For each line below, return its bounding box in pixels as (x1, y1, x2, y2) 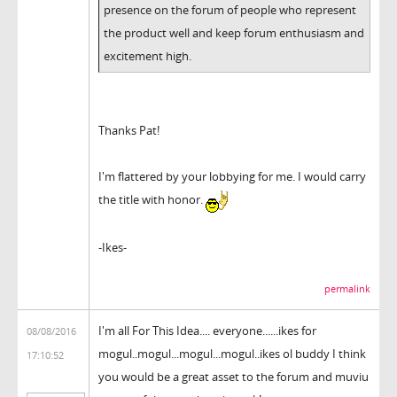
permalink (324, 282, 370, 295)
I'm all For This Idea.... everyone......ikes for (98, 322, 316, 339)
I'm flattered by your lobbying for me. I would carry (98, 167, 366, 184)
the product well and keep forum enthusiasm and (104, 24, 364, 41)
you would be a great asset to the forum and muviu (98, 368, 369, 385)
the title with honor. (98, 191, 206, 207)
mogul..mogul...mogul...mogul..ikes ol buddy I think (98, 345, 366, 362)
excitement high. (104, 47, 191, 64)
